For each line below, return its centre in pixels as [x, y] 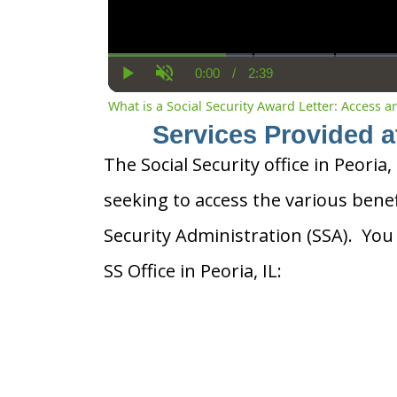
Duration [286, 80]
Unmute [187, 88]
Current [229, 80]
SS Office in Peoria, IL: [193, 270]
